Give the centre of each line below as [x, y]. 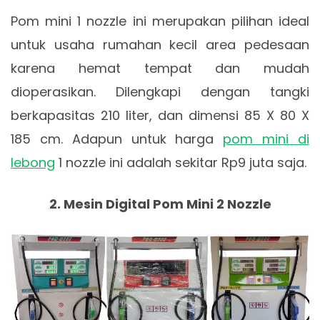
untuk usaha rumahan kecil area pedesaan [160, 44]
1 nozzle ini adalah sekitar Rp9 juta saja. [181, 162]
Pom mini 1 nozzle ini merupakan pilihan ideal [160, 21]
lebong [33, 162]
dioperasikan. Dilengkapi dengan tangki [160, 91]
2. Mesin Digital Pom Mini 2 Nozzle [160, 204]
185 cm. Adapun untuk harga [117, 139]
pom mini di [266, 139]
